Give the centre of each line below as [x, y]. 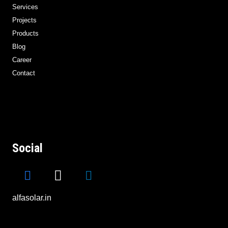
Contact [24, 73]
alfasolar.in [32, 197]
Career [22, 60]
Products [25, 33]
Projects [24, 20]
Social [27, 148]
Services [25, 7]
